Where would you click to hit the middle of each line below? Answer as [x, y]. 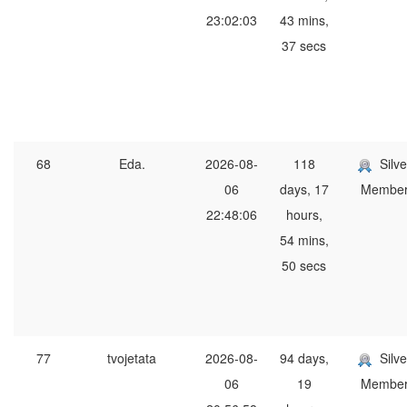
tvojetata [132, 358]
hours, [304, 215]
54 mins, [304, 240]
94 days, [304, 358]
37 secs [304, 46]
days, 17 [304, 189]
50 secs [304, 266]
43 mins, [304, 20]
